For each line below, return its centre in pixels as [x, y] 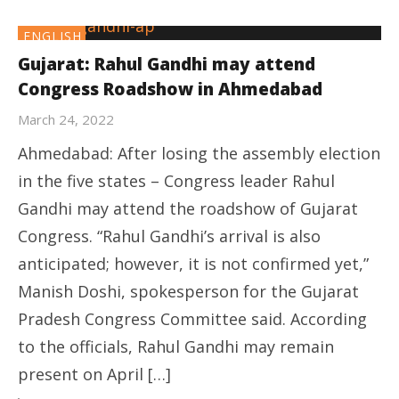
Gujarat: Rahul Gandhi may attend [167, 64]
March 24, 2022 [66, 119]
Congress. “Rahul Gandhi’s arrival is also [169, 236]
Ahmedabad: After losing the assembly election [199, 153]
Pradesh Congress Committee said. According [192, 318]
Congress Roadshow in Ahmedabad [170, 89]
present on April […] [94, 374]
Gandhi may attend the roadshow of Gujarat [188, 208]
